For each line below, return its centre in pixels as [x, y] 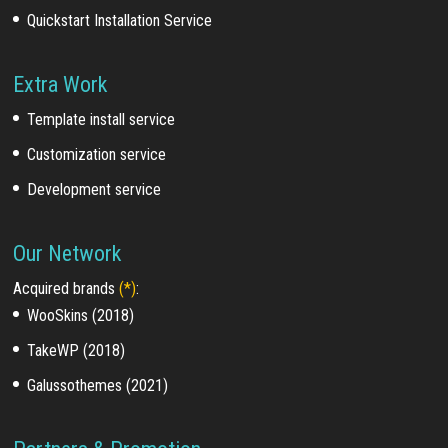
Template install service [101, 120]
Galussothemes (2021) [98, 386]
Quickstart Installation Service [120, 21]
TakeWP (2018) [76, 351]
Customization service [97, 155]
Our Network [67, 254]
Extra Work [60, 85]
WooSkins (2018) [81, 316]
